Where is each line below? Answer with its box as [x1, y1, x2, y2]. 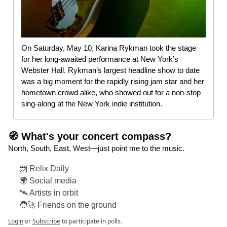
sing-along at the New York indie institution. [21, 99, 162, 108]
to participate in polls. [60, 216, 122, 225]
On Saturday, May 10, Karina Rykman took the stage [21, 43, 196, 52]
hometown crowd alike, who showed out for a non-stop [21, 88, 201, 97]
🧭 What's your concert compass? [8, 130, 171, 142]
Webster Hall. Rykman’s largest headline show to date [21, 65, 200, 74]
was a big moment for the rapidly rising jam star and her [21, 77, 204, 86]
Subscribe [32, 216, 60, 225]
